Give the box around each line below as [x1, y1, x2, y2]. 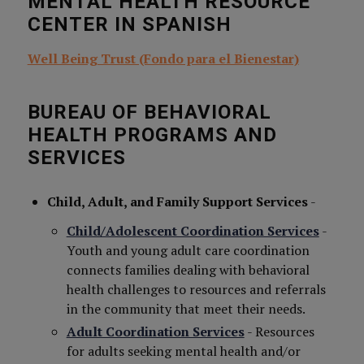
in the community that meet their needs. [66, 300, 305, 318]
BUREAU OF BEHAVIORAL [27, 101, 271, 123]
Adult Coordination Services [66, 323, 245, 340]
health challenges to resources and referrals [66, 280, 326, 298]
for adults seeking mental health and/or [66, 342, 301, 360]
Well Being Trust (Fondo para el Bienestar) [27, 50, 299, 67]
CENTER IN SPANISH [27, 13, 232, 36]
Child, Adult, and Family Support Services [46, 193, 308, 210]
